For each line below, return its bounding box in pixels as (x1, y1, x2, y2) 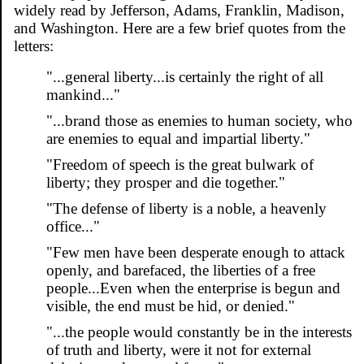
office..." (46, 217, 100, 235)
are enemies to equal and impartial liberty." (46, 129, 310, 147)
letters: (14, 37, 54, 54)
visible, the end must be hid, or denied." (46, 297, 295, 314)
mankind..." (46, 85, 120, 103)
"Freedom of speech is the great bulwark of (46, 155, 314, 173)
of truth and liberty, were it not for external (46, 340, 311, 358)
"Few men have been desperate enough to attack (46, 243, 345, 261)
